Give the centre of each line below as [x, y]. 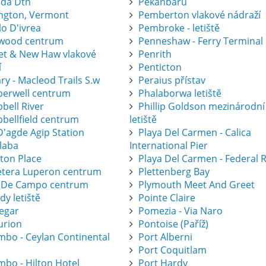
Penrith [155, 54]
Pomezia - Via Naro [181, 210]
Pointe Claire [167, 197]
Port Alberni [166, 237]
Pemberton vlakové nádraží [200, 15]
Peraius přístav [172, 80]
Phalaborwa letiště [180, 93]
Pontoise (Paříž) [174, 224]
